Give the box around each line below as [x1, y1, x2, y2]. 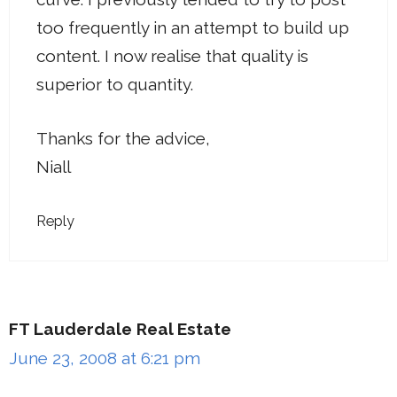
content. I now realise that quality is [36, 46, 308, 66]
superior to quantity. [36, 74, 193, 94]
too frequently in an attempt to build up [36, 18, 349, 37]
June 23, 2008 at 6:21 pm [9, 348, 200, 368]
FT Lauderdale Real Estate [9, 319, 231, 339]
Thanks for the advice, [36, 128, 210, 148]
